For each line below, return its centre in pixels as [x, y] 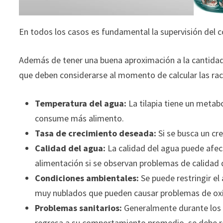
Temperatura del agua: [81, 104]
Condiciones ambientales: [87, 178]
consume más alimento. [80, 118]
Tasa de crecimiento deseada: [96, 133]
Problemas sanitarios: [79, 208]
